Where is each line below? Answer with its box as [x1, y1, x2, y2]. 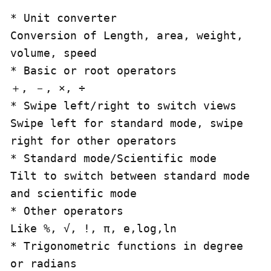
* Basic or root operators [10, 64, 177, 77]
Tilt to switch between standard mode [10, 169, 250, 182]
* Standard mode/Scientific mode [10, 152, 217, 165]
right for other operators [10, 134, 177, 147]
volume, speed [10, 47, 97, 59]
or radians [10, 257, 77, 270]
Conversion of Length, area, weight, [10, 29, 243, 42]
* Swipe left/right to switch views [10, 99, 237, 112]
